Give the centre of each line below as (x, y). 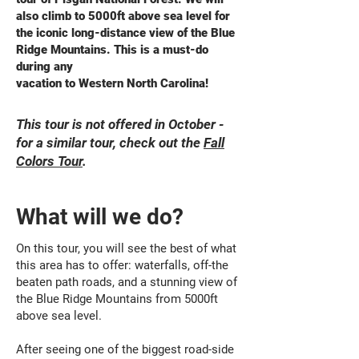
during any (44, 67)
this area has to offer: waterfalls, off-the (122, 265)
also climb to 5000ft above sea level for (123, 16)
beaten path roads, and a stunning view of (127, 282)
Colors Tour (49, 161)
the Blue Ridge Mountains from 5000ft (117, 299)
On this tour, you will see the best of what (126, 248)
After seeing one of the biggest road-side (125, 349)
